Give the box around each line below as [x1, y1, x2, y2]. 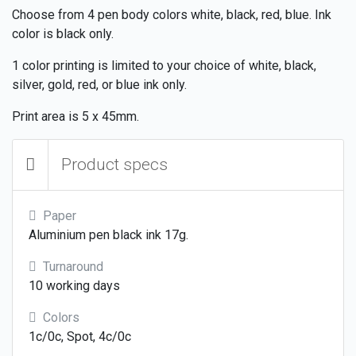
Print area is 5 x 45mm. [12, 108, 139, 124]
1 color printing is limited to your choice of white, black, [12, 57, 316, 73]
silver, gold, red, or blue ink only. [12, 76, 187, 92]
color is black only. [12, 25, 114, 41]
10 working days [29, 277, 120, 293]
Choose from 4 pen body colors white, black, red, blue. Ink [12, 6, 331, 22]
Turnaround [43, 258, 103, 274]
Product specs [61, 154, 168, 174]
